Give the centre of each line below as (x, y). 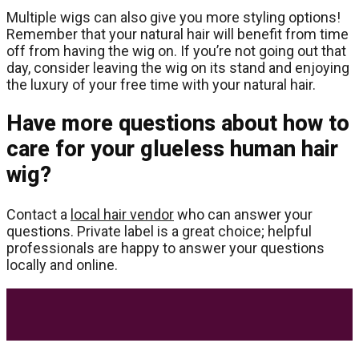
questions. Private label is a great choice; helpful (159, 231)
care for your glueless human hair (172, 149)
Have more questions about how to (178, 124)
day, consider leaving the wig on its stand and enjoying (178, 67)
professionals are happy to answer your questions (165, 248)
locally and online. (62, 264)
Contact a (38, 214)
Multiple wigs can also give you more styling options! (173, 17)
